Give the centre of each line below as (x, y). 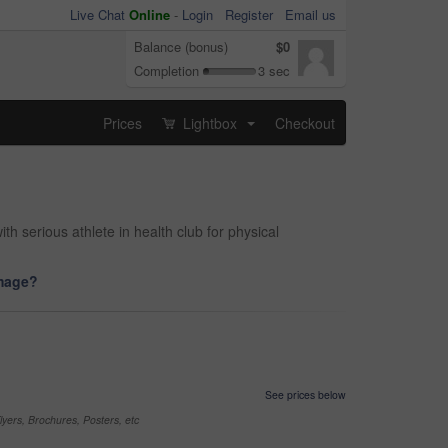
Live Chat (99, 14)
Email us (310, 14)
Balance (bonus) (181, 46)
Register (249, 14)
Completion (166, 70)
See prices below (305, 394)
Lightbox (210, 122)
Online (149, 14)
